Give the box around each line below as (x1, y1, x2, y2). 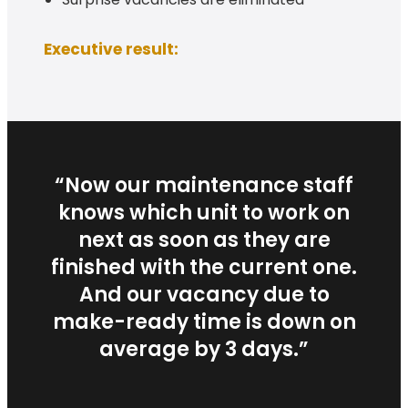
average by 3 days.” (99, 334, 309, 363)
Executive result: (44, 37, 178, 60)
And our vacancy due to (78, 280, 330, 309)
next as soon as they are (77, 225, 331, 254)
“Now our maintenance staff (55, 170, 353, 199)
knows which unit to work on (58, 198, 350, 227)
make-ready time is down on (52, 307, 356, 336)
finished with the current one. (51, 252, 357, 281)
